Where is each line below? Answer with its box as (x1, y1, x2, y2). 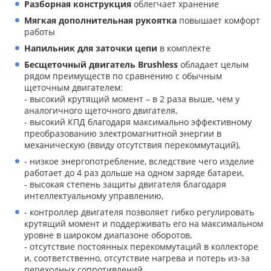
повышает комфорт (177, 15, 260, 26)
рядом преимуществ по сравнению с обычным (24, 70, 222, 82)
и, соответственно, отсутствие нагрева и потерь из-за (24, 252, 250, 264)
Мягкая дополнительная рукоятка (24, 15, 177, 26)
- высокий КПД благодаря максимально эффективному (24, 116, 252, 128)
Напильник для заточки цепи (24, 42, 157, 54)
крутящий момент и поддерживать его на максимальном (24, 218, 263, 229)
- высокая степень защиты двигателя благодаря (24, 178, 226, 190)
